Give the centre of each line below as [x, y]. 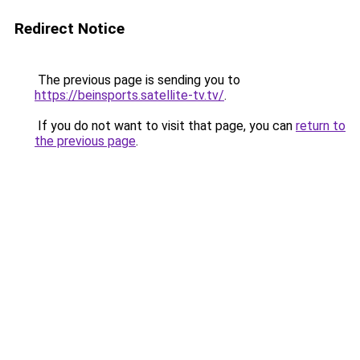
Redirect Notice [70, 29]
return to [321, 126]
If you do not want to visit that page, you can [165, 126]
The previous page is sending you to [137, 80]
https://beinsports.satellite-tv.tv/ [129, 95]
